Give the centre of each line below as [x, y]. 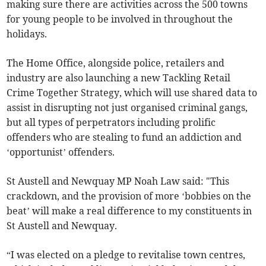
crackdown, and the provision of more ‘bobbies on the [129, 196]
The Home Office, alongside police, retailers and [116, 63]
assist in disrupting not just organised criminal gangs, [127, 108]
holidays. [27, 34]
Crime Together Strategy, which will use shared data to [132, 93]
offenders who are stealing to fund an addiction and [124, 137]
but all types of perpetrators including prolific [111, 123]
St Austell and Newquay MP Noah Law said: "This [118, 181]
